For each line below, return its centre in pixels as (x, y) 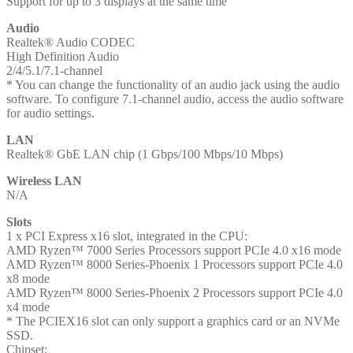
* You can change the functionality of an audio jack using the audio (173, 84)
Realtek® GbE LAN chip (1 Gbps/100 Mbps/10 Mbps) (145, 154)
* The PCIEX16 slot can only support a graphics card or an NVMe (173, 321)
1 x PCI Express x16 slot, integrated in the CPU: (127, 236)
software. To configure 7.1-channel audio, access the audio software (175, 98)
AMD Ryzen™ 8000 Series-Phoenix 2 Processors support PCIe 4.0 (175, 292)
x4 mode (28, 307)
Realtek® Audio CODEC (71, 42)
